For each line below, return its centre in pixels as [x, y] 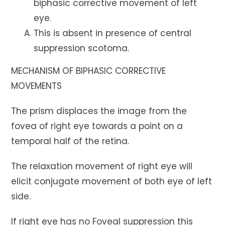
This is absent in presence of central [113, 33]
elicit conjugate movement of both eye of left [112, 181]
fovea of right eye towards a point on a [97, 126]
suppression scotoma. [82, 48]
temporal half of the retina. [70, 141]
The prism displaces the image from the [99, 111]
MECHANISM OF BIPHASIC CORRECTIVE [89, 71]
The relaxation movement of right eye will [102, 166]
